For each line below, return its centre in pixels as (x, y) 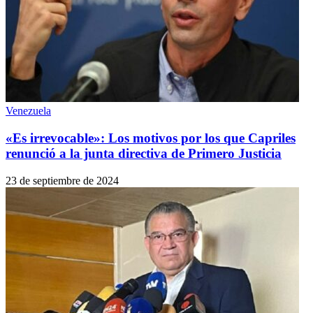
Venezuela (28, 111)
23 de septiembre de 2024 (62, 180)
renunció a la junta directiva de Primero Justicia (144, 153)
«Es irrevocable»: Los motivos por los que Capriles (151, 138)
